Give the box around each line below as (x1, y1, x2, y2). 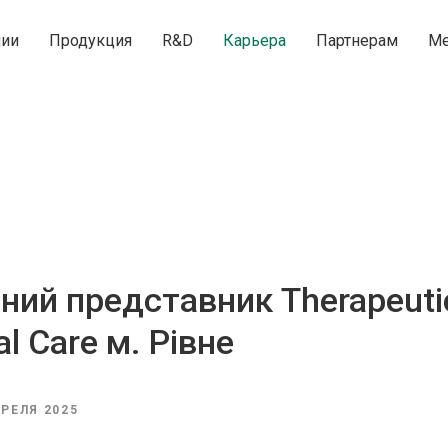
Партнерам (316, 31, 399, 50)
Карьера (223, 31, 287, 50)
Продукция (49, 31, 133, 50)
